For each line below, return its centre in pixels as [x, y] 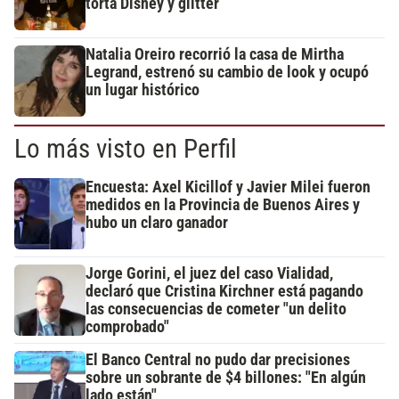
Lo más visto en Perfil [126, 149]
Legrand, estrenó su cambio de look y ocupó [227, 73]
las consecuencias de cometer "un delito [216, 309]
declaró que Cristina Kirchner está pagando [224, 292]
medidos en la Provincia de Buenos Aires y [223, 205]
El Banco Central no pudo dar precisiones [218, 360]
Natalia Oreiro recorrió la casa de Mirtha [215, 55]
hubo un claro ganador [157, 223]
